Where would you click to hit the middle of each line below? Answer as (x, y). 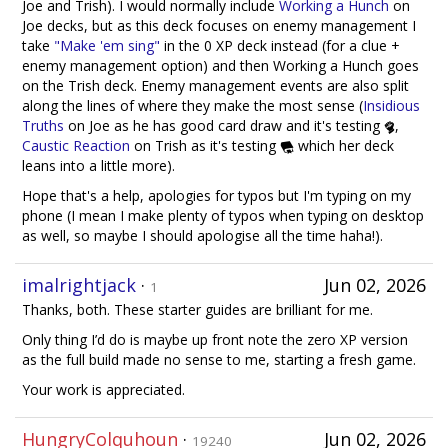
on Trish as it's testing (205, 145)
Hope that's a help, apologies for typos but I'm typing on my (216, 195)
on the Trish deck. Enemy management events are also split (215, 85)
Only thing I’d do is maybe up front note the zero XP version (215, 339)
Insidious (391, 105)
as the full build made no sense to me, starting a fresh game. (219, 359)
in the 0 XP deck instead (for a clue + (280, 45)
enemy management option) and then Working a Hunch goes (220, 65)
